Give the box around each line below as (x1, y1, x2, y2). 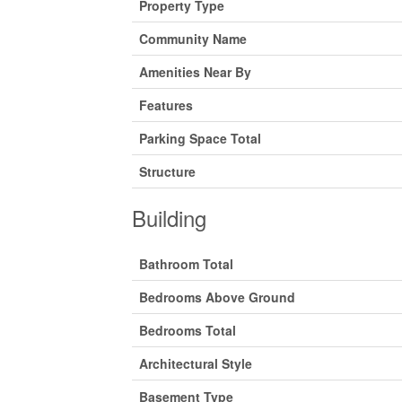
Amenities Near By (139, 63, 251, 81)
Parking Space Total (139, 129, 261, 147)
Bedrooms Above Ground (139, 288, 295, 306)
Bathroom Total (139, 255, 233, 273)
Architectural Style (139, 354, 252, 372)
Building (132, 202, 206, 233)
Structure (139, 162, 196, 180)
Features (139, 96, 193, 114)
